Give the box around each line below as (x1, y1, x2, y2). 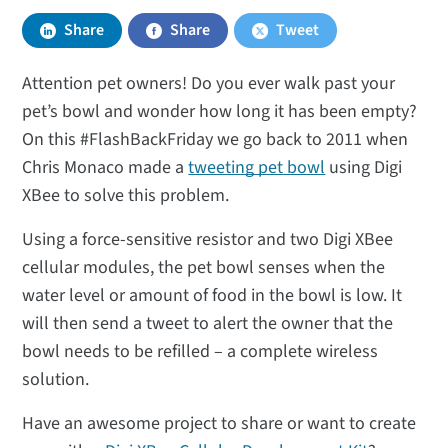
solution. (22, 367, 90, 393)
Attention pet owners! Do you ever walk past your (22, 71, 396, 97)
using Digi (325, 155, 403, 181)
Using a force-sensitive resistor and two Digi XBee (22, 227, 394, 253)
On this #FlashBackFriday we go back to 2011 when (22, 127, 409, 153)
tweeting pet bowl (188, 155, 326, 181)
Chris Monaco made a (22, 155, 189, 181)
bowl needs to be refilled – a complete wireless (22, 339, 379, 365)
